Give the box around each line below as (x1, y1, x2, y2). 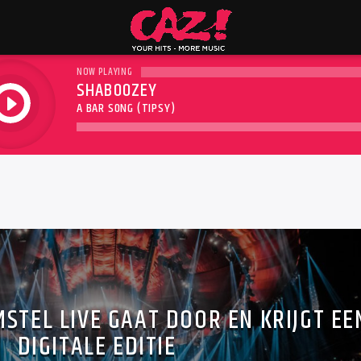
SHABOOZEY (77, 76, 158, 105)
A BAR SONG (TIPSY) (77, 98, 176, 118)
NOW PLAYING (77, 63, 133, 80)
